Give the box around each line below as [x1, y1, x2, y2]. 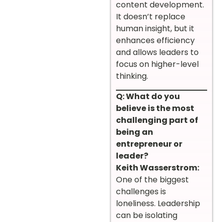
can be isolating [116, 209, 177, 221]
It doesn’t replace [116, 11, 185, 23]
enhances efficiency [116, 35, 195, 47]
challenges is [116, 185, 166, 197]
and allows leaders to [116, 47, 199, 58]
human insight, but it [116, 23, 194, 35]
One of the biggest [116, 173, 189, 185]
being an [116, 126, 153, 138]
